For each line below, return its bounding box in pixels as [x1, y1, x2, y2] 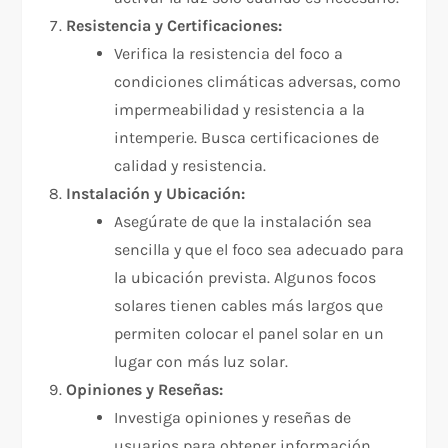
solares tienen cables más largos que [114, 296, 384, 316]
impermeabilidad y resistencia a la [114, 100, 366, 120]
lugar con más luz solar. [114, 352, 289, 372]
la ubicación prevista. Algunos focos [114, 268, 377, 288]
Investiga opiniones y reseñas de [114, 408, 352, 428]
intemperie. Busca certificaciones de [114, 128, 380, 148]
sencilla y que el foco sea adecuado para [114, 240, 405, 260]
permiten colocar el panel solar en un [114, 324, 385, 344]
